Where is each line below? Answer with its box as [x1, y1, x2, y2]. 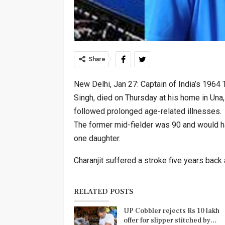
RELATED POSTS [74, 186, 133, 196]
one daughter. [74, 133, 121, 143]
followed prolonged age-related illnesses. [74, 106, 221, 116]
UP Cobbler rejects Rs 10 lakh [124, 206, 219, 215]
